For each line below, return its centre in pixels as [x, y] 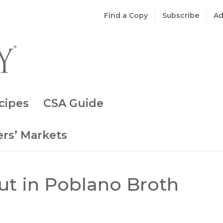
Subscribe [181, 15]
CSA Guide [73, 103]
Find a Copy [126, 15]
